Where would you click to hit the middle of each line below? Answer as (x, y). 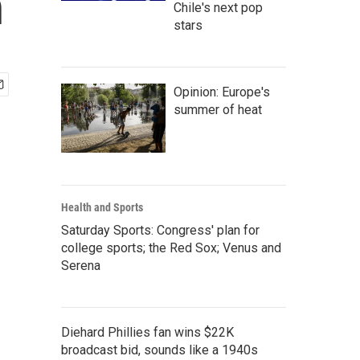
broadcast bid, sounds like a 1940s (160, 350)
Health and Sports (102, 207)
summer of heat (218, 110)
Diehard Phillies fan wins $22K (147, 332)
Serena (81, 266)
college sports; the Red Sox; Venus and (171, 248)
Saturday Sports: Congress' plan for (160, 230)
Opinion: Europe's (222, 92)
